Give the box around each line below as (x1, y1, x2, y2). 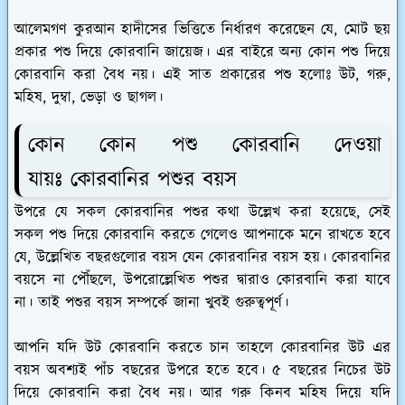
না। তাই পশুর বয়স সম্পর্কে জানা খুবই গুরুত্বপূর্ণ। (14, 291, 288, 314)
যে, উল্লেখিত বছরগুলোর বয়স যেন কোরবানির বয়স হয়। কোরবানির (14, 246, 391, 268)
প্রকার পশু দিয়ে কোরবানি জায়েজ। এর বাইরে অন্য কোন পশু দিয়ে (14, 42, 391, 64)
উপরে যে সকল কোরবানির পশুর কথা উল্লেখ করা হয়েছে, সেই (14, 201, 391, 223)
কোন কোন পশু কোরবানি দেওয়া (28, 130, 381, 162)
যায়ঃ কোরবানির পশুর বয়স (28, 165, 237, 196)
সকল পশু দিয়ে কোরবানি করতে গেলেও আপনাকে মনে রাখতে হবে (14, 223, 391, 246)
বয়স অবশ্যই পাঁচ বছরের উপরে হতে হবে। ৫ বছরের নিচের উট (14, 359, 391, 381)
